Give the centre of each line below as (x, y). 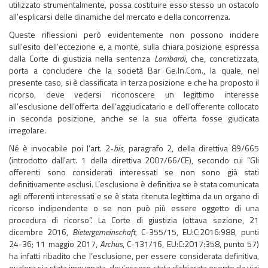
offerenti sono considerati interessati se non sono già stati (134, 172)
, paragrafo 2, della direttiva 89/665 (191, 148)
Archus (111, 244)
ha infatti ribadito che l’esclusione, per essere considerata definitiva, (134, 256)
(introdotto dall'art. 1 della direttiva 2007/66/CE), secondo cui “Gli (134, 160)
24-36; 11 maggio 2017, (54, 244)
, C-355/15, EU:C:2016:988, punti (197, 232)
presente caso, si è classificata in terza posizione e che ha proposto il (134, 82)
